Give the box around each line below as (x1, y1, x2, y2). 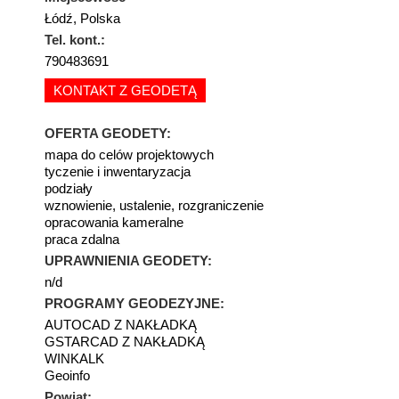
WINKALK (45, 351, 104, 366)
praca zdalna (45, 232, 119, 247)
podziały (45, 181, 93, 196)
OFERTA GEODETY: (45, 126, 171, 141)
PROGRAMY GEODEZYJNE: (45, 296, 224, 311)
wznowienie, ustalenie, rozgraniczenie (45, 198, 264, 213)
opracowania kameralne (45, 215, 183, 230)
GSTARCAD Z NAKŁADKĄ (45, 334, 205, 349)
